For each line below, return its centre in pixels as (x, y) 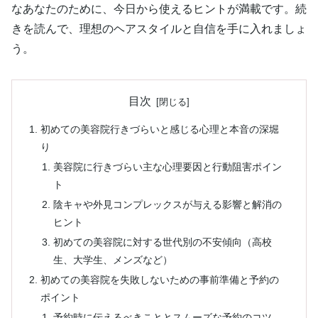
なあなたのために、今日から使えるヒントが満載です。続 (159, 9)
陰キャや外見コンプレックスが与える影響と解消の (167, 204)
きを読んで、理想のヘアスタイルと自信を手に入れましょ (159, 28)
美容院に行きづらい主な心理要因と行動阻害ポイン (167, 167)
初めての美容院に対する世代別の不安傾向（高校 (162, 242)
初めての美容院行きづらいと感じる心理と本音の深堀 (160, 130)
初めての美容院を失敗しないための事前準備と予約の (160, 279)
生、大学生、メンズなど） (113, 259)
